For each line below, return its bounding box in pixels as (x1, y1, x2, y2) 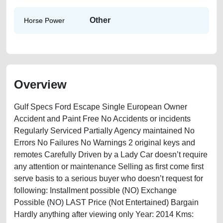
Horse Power (24, 16, 65, 24)
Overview (14, 78, 67, 91)
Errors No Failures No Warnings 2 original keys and (14, 138, 195, 147)
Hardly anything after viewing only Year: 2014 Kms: (14, 210, 194, 219)
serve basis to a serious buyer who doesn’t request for (14, 174, 203, 183)
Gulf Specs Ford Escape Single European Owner (14, 103, 187, 111)
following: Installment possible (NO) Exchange (14, 186, 177, 195)
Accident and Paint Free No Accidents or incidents (14, 114, 191, 123)
